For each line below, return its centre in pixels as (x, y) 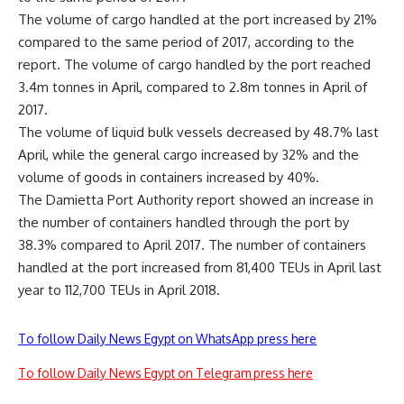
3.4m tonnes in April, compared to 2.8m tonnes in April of (193, 87)
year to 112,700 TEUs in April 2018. (119, 290)
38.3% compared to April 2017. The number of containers (192, 245)
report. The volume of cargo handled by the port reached (194, 64)
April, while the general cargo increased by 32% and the (188, 155)
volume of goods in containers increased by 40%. (169, 177)
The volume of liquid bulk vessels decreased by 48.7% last (198, 132)
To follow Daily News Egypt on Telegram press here (165, 373)
